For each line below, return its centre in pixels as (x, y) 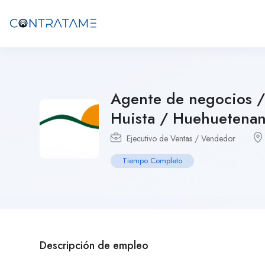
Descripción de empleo (94, 245)
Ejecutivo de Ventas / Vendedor (181, 138)
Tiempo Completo (152, 161)
